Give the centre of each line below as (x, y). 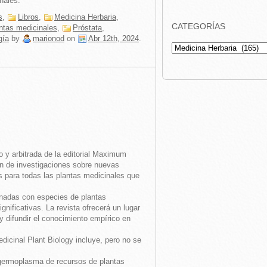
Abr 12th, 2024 (114, 38)
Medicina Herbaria (85, 17)
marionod (49, 38)
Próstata (87, 28)
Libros (28, 17)
